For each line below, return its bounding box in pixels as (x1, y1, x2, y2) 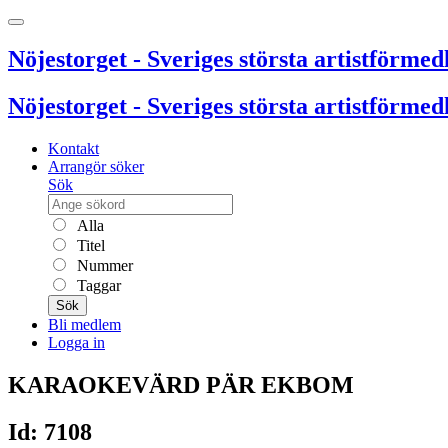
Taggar (73, 276, 121, 294)
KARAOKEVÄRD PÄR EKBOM (8, 371, 354, 398)
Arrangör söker (48, 157, 144, 175)
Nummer (73, 256, 133, 274)
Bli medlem (48, 315, 121, 333)
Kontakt (48, 139, 99, 157)
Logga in (48, 333, 105, 351)
